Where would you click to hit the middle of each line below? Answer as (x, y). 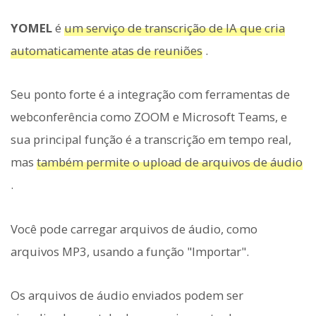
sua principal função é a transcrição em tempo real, (151, 140)
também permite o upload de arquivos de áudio (170, 162)
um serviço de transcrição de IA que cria (175, 28)
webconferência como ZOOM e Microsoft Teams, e (149, 117)
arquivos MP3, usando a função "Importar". (130, 251)
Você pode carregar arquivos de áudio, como (134, 229)
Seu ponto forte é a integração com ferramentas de (150, 95)
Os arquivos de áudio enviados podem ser (127, 295)
